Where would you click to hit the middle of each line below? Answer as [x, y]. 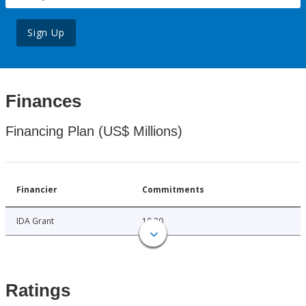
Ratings [38, 291]
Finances [43, 101]
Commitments [173, 190]
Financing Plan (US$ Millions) [94, 131]
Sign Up [46, 33]
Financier [37, 190]
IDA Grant [35, 221]
